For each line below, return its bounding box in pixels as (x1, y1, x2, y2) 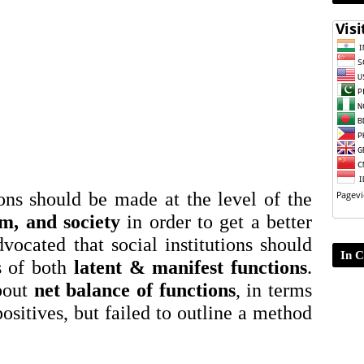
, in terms (235, 279, 313, 301)
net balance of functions (33, 279, 236, 301)
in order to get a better (120, 210, 312, 232)
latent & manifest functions (73, 256, 308, 278)
